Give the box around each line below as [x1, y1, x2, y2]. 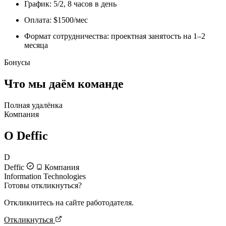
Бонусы [4, 58, 30, 67]
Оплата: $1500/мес [24, 16, 88, 25]
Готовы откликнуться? [4, 181, 82, 190]
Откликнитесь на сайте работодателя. [4, 198, 134, 207]
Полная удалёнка [4, 101, 63, 110]
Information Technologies [4, 172, 86, 181]
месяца [24, 41, 48, 50]
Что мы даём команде [4, 77, 124, 91]
